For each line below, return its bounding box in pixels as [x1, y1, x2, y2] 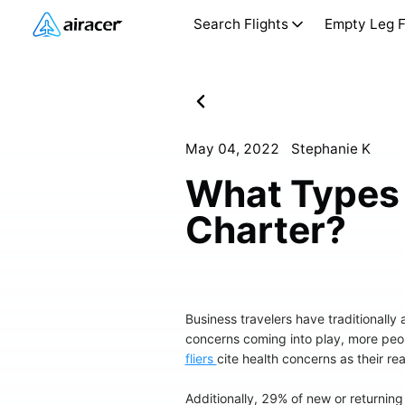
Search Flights [193, 15, 288, 33]
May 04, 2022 [184, 139, 279, 157]
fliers [184, 350, 217, 366]
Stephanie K [291, 139, 372, 157]
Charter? [184, 206, 346, 252]
